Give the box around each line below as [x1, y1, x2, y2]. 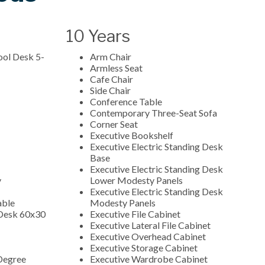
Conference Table [90, 95, 164, 107]
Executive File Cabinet [90, 208, 180, 219]
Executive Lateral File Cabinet [90, 219, 211, 231]
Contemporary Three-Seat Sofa [90, 106, 219, 118]
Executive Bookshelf [90, 129, 173, 141]
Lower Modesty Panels [90, 174, 183, 186]
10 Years [66, 25, 130, 46]
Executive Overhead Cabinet [90, 230, 206, 242]
